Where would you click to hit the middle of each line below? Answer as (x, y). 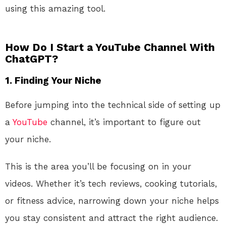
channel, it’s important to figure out (124, 122)
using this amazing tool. (55, 9)
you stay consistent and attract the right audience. (111, 218)
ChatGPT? (32, 59)
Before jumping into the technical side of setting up (113, 105)
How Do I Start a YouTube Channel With (110, 47)
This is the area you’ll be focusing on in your (98, 167)
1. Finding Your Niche (53, 81)
